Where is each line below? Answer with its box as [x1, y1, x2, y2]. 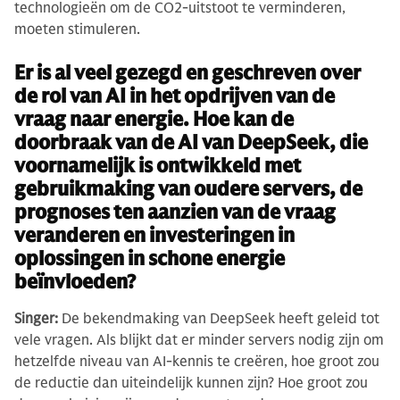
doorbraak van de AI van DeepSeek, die [14, 129, 368, 154]
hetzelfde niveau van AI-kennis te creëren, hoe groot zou [14, 352, 379, 371]
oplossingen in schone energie [14, 246, 285, 271]
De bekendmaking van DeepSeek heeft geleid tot [58, 309, 379, 328]
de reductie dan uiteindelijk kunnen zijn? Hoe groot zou [14, 373, 368, 392]
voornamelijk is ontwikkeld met [14, 153, 301, 178]
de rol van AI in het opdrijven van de [14, 83, 335, 108]
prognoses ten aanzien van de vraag [14, 199, 336, 224]
